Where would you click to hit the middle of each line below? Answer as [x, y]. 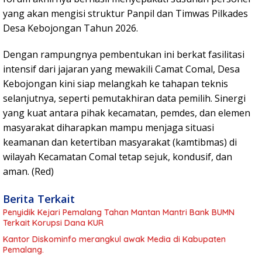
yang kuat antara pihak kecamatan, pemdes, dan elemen [127, 113]
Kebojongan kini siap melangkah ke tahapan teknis [116, 84]
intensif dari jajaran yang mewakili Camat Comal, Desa [121, 69]
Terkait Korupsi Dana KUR [53, 223]
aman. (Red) [28, 172]
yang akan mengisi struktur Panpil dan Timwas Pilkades [125, 14]
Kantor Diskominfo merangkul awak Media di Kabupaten [114, 239]
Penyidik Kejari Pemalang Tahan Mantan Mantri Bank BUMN [119, 213]
